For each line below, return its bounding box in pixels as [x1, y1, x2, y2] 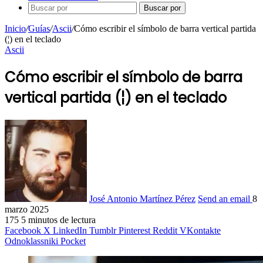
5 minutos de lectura [21, 214, 96, 225]
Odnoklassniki [5, 235, 58, 246]
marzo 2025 [5, 204, 49, 214]
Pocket [60, 235, 86, 246]
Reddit [153, 225, 177, 235]
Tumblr [89, 225, 116, 235]
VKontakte [180, 225, 221, 235]
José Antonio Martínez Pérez [89, 193, 195, 204]
